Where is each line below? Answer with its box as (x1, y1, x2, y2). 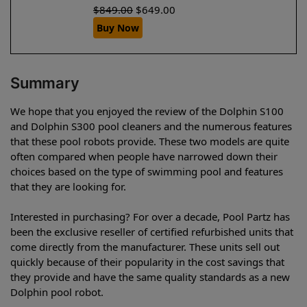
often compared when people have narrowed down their (10, 149, 278, 163)
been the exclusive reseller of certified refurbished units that (10, 224, 293, 238)
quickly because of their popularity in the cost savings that (10, 254, 284, 269)
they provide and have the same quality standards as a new (10, 269, 290, 284)
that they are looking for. (10, 179, 126, 193)
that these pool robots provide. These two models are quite (10, 134, 289, 148)
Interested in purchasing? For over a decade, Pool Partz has (10, 209, 290, 223)
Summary (10, 73, 79, 92)
